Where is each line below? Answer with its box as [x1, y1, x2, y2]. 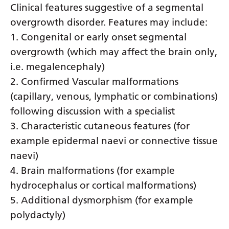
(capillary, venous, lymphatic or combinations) [10, 90, 218, 102]
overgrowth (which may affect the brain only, [10, 45, 217, 58]
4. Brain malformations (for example [10, 164, 175, 176]
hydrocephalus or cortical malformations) [10, 179, 196, 191]
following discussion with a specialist [10, 105, 175, 117]
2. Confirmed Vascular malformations [10, 75, 178, 87]
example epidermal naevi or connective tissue [10, 134, 218, 147]
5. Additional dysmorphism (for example [10, 194, 193, 206]
